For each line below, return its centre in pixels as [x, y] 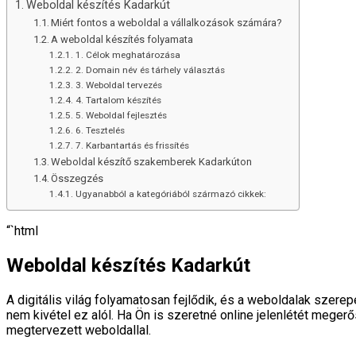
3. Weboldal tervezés [118, 85]
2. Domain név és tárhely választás [150, 70]
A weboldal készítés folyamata [122, 39]
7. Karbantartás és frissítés [132, 145]
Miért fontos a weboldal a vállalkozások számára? [167, 22]
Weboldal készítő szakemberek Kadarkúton [152, 161]
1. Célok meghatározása [128, 54]
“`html [22, 230]
